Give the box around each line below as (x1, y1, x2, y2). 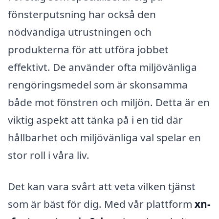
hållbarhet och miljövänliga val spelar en (8, 131, 201, 144)
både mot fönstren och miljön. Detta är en (8, 95, 210, 109)
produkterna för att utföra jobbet (8, 43, 169, 56)
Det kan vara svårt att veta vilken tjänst (8, 179, 196, 193)
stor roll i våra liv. (8, 148, 89, 162)
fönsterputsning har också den (8, 7, 156, 21)
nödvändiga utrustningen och (8, 25, 152, 39)
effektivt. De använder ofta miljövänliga (8, 60, 197, 74)
